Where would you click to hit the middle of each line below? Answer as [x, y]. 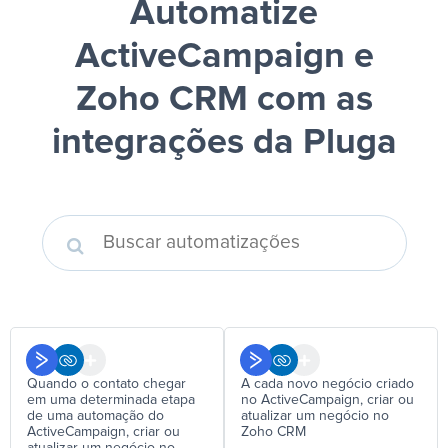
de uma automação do [95, 416]
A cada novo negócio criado [327, 384]
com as [310, 100]
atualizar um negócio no [315, 416]
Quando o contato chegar [106, 384]
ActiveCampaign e [224, 57]
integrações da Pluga [224, 143]
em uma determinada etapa [111, 400]
